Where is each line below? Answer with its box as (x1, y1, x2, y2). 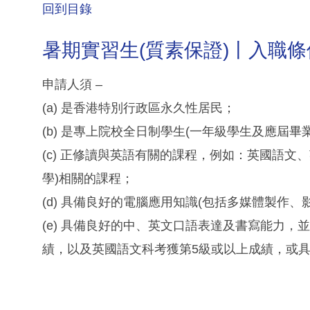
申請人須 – (42, 77, 102, 92)
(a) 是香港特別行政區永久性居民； (42, 101, 235, 116)
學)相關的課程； (42, 172, 134, 186)
